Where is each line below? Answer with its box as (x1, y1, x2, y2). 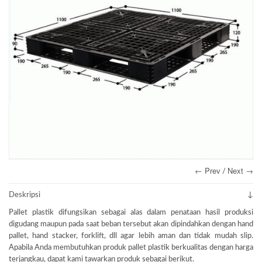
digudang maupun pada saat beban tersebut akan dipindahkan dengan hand (9, 220, 253, 228)
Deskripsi (9, 191, 40, 199)
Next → (227, 165, 253, 176)
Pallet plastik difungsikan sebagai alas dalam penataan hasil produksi (9, 209, 253, 216)
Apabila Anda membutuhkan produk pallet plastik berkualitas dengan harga (9, 244, 253, 251)
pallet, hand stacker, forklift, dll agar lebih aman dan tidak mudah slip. (9, 232, 253, 240)
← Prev (195, 165, 220, 176)
